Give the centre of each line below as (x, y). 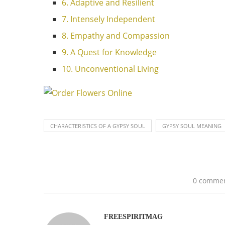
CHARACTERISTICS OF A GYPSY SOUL (98, 126)
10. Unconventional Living (110, 69)
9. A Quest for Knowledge (109, 52)
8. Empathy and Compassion (116, 36)
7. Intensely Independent (108, 19)
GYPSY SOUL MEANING (192, 126)
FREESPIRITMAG (133, 217)
